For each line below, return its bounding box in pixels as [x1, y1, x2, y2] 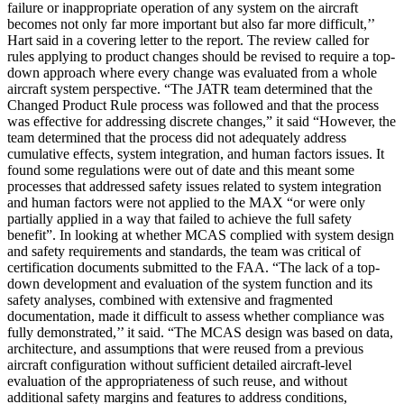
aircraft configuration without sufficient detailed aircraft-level [7, 357, 352, 373]
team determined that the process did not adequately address [7, 130, 346, 146]
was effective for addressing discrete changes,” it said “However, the [7, 114, 396, 130]
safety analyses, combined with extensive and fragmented [7, 292, 333, 308]
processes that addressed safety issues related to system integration [7, 179, 381, 195]
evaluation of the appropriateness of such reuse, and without [7, 373, 347, 390]
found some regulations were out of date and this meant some [7, 162, 354, 179]
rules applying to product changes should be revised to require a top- [7, 49, 395, 65]
